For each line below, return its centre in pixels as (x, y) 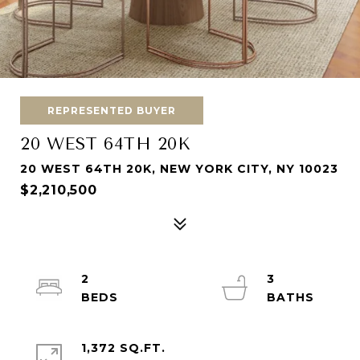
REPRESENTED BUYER (112, 110)
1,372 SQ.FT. (123, 348)
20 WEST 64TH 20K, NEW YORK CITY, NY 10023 (179, 169)
